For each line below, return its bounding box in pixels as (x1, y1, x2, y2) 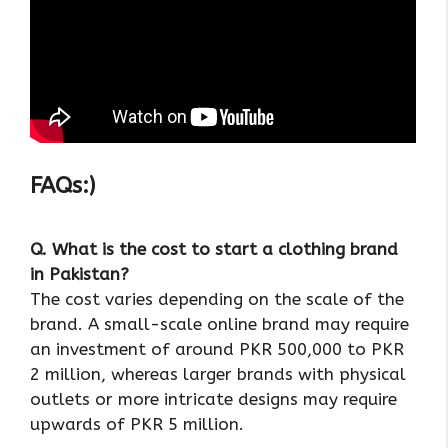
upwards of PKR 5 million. (30, 414, 244, 435)
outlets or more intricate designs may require (30, 389, 397, 410)
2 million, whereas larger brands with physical (30, 364, 406, 385)
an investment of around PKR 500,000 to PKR (30, 339, 404, 360)
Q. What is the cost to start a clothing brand (30, 239, 398, 260)
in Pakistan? (30, 264, 129, 285)
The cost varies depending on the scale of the (30, 289, 404, 310)
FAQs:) (30, 171, 95, 199)
